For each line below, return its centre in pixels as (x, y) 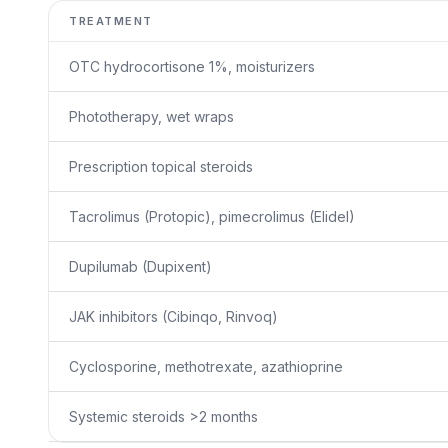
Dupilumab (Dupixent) (140, 266)
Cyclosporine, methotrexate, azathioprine (206, 366)
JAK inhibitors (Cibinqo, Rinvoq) (173, 316)
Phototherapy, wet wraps (151, 116)
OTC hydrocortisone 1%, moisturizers (192, 66)
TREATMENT (111, 21)
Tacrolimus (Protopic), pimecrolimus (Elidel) (212, 216)
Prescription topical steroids (161, 166)
